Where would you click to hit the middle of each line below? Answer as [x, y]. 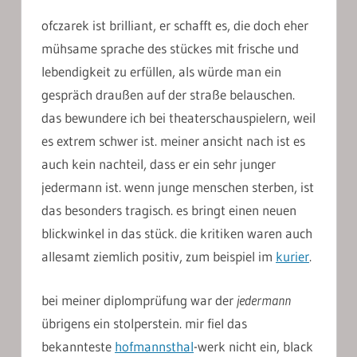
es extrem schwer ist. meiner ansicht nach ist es [173, 141]
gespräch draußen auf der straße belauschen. [168, 95]
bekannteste [78, 346]
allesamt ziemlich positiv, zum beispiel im [159, 257]
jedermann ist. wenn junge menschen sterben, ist [178, 187]
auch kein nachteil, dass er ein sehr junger [159, 164]
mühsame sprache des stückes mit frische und [170, 49]
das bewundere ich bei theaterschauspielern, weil [178, 118]
